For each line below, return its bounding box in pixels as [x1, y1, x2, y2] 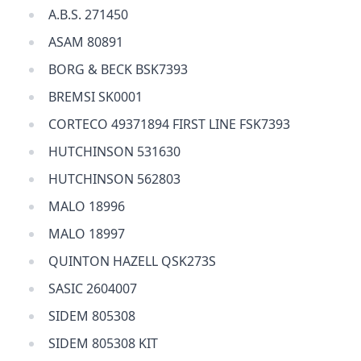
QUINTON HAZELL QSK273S [48, 252, 216, 270]
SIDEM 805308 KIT [48, 334, 158, 352]
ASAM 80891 [48, 33, 123, 51]
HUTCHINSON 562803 [48, 170, 180, 188]
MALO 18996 [48, 197, 125, 215]
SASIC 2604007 [48, 280, 137, 297]
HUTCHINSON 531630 [48, 143, 180, 160]
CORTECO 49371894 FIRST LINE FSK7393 [48, 115, 290, 133]
